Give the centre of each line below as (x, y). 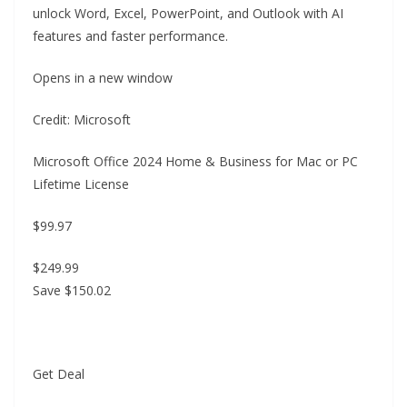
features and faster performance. (130, 36)
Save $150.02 (72, 291)
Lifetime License (81, 184)
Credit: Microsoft (82, 120)
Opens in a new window (103, 78)
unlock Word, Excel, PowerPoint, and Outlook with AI (188, 14)
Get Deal (59, 374)
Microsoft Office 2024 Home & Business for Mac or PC (195, 162)
